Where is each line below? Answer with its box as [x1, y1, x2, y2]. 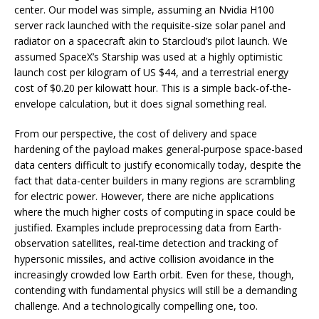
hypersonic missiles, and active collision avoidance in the [14, 251, 274, 266]
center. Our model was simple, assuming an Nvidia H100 [14, 2, 274, 16]
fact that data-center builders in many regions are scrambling [14, 173, 295, 187]
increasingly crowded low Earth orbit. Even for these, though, [14, 267, 294, 281]
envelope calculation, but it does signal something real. [14, 96, 266, 110]
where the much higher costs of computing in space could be [14, 204, 296, 219]
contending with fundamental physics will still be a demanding [14, 283, 297, 297]
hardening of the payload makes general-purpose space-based [14, 142, 303, 156]
